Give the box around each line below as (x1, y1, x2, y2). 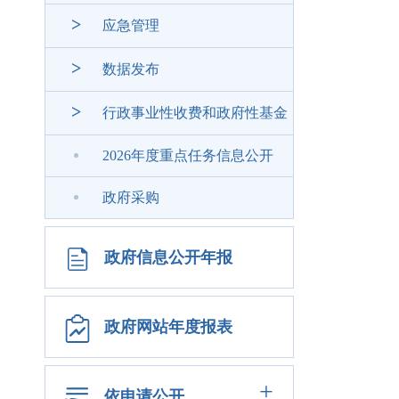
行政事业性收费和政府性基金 (102, 105, 288, 120)
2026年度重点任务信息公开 (102, 148, 273, 163)
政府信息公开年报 (104, 248, 232, 266)
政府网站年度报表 (104, 318, 232, 336)
